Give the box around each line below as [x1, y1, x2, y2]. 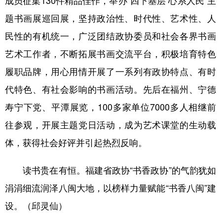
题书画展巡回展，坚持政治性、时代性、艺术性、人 [5, 11, 216, 25]
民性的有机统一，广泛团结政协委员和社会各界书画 [5, 29, 216, 42]
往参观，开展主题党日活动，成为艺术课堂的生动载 [5, 118, 216, 131]
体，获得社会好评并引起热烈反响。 [5, 136, 147, 149]
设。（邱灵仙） [5, 199, 67, 212]
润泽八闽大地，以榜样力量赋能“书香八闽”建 [40, 181, 217, 194]
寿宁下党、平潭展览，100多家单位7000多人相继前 [5, 100, 216, 113]
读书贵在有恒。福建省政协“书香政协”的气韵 [5, 163, 198, 177]
